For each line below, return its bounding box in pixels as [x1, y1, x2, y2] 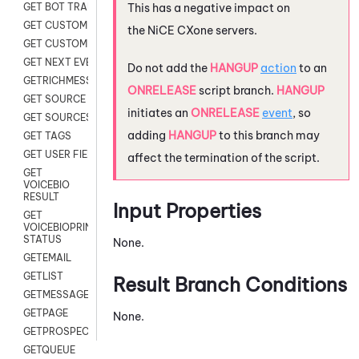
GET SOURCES [23, 111, 92, 124]
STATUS [23, 233, 62, 246]
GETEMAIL [23, 252, 71, 264]
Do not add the [127, 60, 210, 75]
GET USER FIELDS [23, 148, 107, 161]
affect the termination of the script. [127, 150, 320, 165]
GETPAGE [23, 307, 68, 320]
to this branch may [216, 127, 320, 143]
